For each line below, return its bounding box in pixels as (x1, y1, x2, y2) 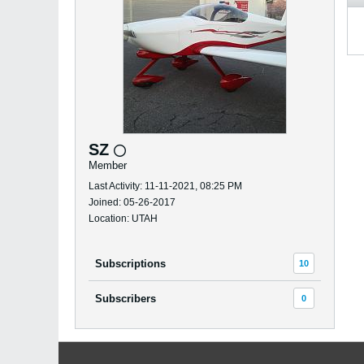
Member (89, 159, 127, 171)
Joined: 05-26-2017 (89, 197, 175, 208)
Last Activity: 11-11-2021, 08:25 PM (89, 180, 242, 192)
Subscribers (95, 292, 156, 305)
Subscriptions (95, 257, 166, 270)
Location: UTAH (89, 213, 158, 224)
